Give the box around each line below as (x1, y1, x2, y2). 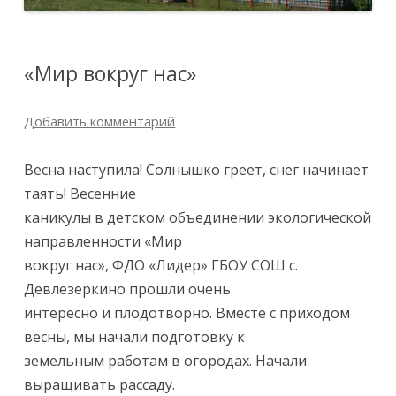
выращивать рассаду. (24, 374, 176, 394)
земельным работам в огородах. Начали (24, 350, 308, 370)
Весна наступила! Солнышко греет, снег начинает (24, 159, 369, 179)
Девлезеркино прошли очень (24, 278, 232, 299)
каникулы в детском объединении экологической (24, 207, 372, 227)
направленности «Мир (24, 231, 183, 251)
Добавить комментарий (24, 112, 176, 131)
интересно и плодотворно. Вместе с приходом (24, 302, 351, 323)
